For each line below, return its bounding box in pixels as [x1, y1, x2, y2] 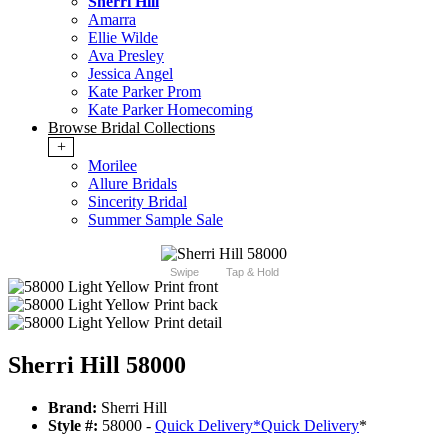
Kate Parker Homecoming [88, 101, 253, 119]
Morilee [88, 157, 137, 175]
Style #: [48, 417, 98, 435]
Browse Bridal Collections [48, 119, 215, 137]
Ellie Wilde [88, 29, 158, 47]
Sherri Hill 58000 [8, 352, 186, 379]
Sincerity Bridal [88, 193, 187, 211]
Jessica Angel [88, 65, 173, 83]
